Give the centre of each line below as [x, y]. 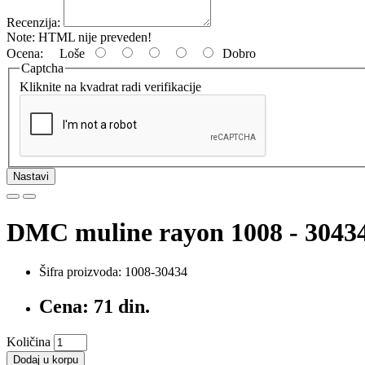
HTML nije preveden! [93, 37]
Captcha [42, 68]
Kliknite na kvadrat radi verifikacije [110, 87]
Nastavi [31, 177]
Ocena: [25, 53]
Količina [29, 342]
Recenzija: [33, 22]
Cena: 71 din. [95, 307]
